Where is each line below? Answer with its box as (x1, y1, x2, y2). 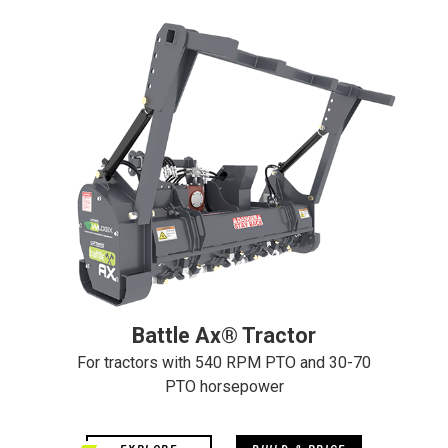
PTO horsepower (164, 376, 284, 396)
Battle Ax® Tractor (132, 322, 316, 348)
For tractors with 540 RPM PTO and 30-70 (77, 352, 371, 372)
